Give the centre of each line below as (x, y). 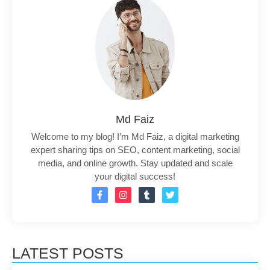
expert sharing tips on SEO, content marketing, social (135, 150)
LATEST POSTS (68, 253)
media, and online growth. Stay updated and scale (135, 163)
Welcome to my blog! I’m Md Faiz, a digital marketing (135, 137)
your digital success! (135, 177)
